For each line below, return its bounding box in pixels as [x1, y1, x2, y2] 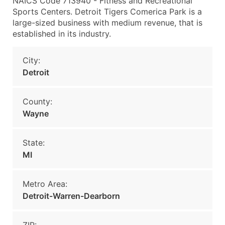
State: [23, 138, 45, 148]
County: [23, 96, 52, 106]
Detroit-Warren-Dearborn [23, 191, 120, 201]
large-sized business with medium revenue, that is [13, 18, 202, 28]
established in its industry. [13, 29, 111, 39]
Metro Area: [23, 179, 67, 189]
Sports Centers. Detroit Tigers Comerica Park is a [13, 7, 202, 17]
